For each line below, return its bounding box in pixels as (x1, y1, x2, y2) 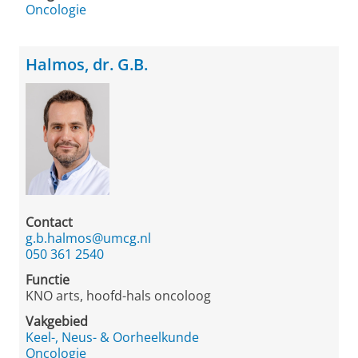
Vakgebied (26, 312, 88, 330)
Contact (26, 213, 73, 231)
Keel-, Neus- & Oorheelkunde (26, 328, 199, 346)
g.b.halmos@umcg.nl (26, 229, 151, 247)
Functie (26, 271, 70, 288)
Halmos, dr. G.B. (26, 54, 148, 75)
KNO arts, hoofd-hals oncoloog (26, 287, 211, 304)
